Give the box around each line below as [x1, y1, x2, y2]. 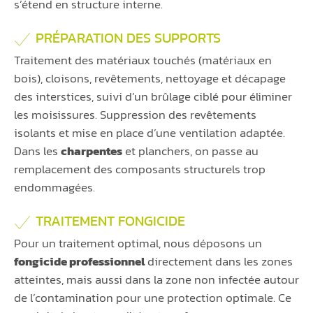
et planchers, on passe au [122, 141, 259, 160]
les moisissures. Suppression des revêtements [14, 105, 256, 124]
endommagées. [14, 177, 95, 196]
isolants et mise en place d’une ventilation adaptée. [14, 123, 285, 142]
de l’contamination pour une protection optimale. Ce [14, 288, 291, 307]
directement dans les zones [145, 252, 293, 270]
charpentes [61, 141, 122, 160]
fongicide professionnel [14, 252, 145, 270]
